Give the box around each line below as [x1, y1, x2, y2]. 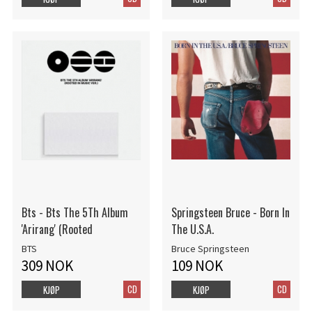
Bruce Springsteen [171, 242, 249, 255]
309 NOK [21, 256, 73, 275]
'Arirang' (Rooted [21, 221, 93, 238]
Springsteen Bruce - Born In [171, 204, 290, 221]
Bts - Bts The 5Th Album [21, 204, 128, 221]
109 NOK [171, 256, 223, 275]
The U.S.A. [171, 221, 214, 238]
